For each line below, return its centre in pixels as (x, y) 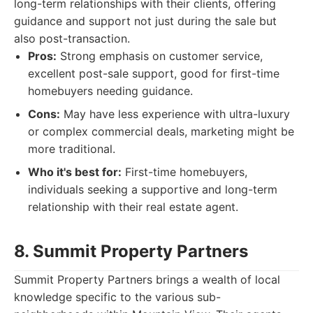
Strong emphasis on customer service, (160, 56)
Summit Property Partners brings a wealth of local (147, 279)
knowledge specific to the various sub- (117, 297)
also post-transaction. (72, 38)
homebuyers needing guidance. (110, 91)
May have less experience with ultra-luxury (175, 114)
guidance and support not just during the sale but (145, 21)
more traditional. (72, 149)
